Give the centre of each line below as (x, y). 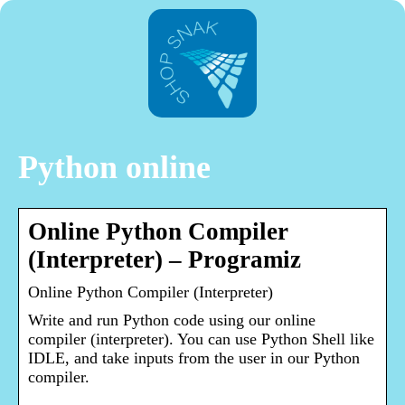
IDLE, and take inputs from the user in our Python (194, 358)
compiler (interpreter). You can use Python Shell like (201, 339)
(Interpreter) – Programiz (165, 260)
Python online (114, 168)
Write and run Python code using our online (172, 320)
